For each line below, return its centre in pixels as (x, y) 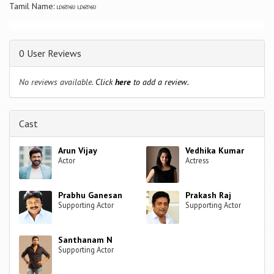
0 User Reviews (50, 53)
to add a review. (160, 82)
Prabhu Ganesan (91, 195)
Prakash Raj (209, 195)
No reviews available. (57, 82)
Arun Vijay (78, 150)
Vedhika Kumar (215, 150)
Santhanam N (86, 239)
